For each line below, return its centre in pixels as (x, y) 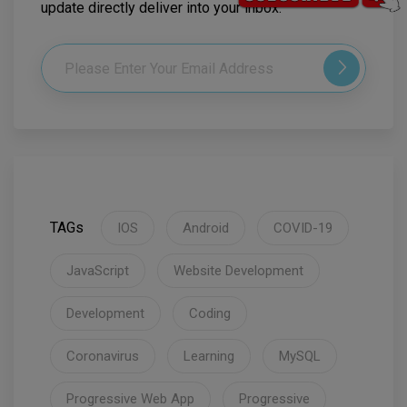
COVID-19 (303, 228)
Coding (210, 314)
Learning (209, 357)
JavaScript (98, 271)
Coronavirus (103, 357)
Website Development (238, 271)
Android (206, 228)
